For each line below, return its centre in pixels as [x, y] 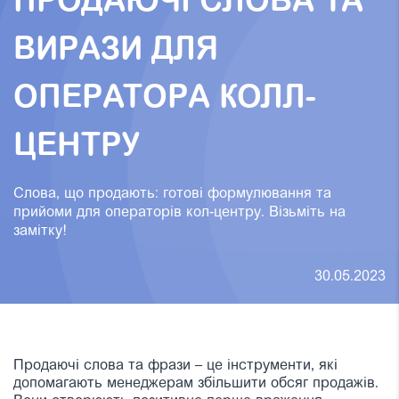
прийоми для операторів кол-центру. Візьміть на [179, 212]
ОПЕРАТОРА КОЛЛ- [165, 99]
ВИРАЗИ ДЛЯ [116, 51]
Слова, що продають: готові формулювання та [172, 194]
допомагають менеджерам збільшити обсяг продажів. [196, 383]
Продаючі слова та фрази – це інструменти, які [175, 366]
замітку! [40, 231]
